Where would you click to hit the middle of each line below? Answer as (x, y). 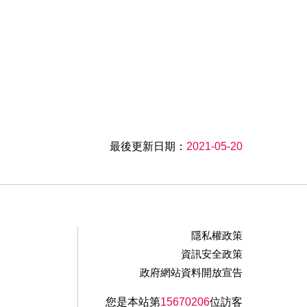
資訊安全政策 (211, 254)
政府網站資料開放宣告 (191, 272)
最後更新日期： (148, 146)
